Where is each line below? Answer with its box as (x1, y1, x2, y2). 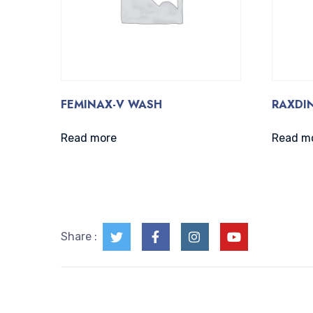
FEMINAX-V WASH (60, 96, 162, 113)
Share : (60, 230, 97, 244)
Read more (60, 131, 117, 145)
